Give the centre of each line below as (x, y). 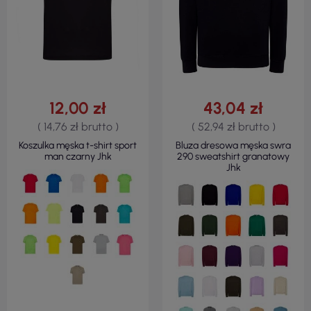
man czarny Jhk (78, 156)
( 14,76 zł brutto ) (78, 126)
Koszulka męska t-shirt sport (78, 145)
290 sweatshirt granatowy (233, 156)
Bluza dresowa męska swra (233, 145)
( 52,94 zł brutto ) (233, 126)
